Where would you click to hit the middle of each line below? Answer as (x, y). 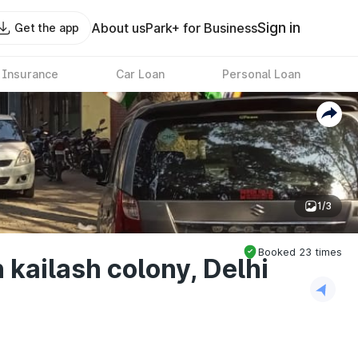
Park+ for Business (202, 28)
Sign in (279, 28)
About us (119, 28)
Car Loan (140, 74)
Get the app (47, 28)
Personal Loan (261, 74)
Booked (278, 252)
